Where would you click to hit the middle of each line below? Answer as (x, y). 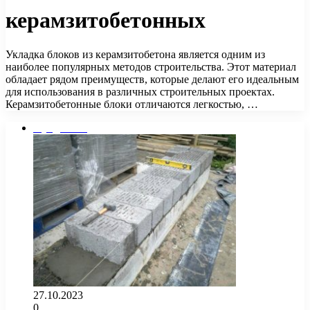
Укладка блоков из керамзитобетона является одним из (135, 54)
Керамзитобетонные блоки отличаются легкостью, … (132, 104)
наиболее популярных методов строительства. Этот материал (151, 66)
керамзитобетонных (106, 20)
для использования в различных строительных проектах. (140, 91)
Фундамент (60, 127)
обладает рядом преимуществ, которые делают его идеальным (152, 79)
